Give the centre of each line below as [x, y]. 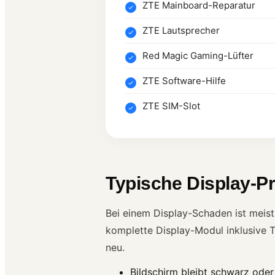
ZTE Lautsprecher [181, 30]
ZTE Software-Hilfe [184, 80]
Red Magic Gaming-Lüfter [198, 55]
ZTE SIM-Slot [171, 106]
